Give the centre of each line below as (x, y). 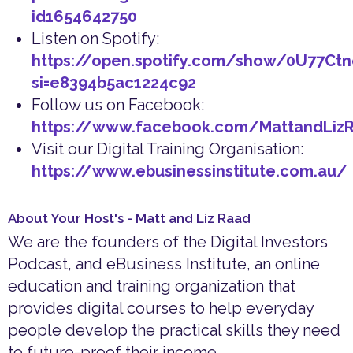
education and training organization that (152, 286)
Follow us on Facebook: (118, 105)
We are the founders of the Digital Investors (168, 242)
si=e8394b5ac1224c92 (114, 83)
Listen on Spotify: (95, 39)
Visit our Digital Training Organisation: (167, 149)
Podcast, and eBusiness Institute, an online (164, 264)
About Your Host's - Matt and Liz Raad (129, 219)
